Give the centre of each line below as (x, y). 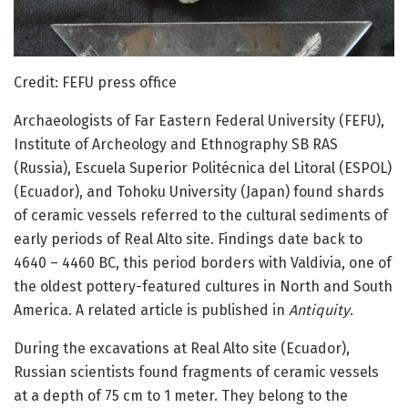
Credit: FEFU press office (95, 83)
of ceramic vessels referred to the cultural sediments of (201, 216)
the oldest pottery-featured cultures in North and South (203, 287)
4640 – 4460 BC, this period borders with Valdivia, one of (203, 263)
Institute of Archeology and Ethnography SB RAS (176, 145)
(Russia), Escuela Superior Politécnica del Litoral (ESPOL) (203, 168)
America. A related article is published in (151, 311)
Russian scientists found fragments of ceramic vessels (196, 372)
